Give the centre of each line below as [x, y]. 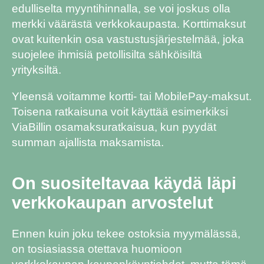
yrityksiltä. [37, 70]
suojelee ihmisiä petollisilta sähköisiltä [107, 54]
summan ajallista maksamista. [88, 142]
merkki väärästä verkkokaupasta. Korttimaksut [129, 24]
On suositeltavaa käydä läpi [124, 183]
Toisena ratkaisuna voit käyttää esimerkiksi [120, 111]
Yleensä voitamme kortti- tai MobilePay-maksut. [132, 96]
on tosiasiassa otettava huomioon [97, 249]
